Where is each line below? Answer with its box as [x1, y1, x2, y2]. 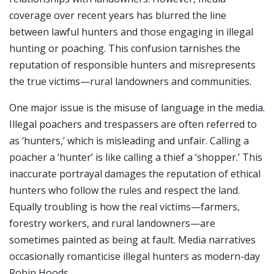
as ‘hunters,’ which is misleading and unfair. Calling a [9, 134, 249, 148]
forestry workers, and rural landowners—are [9, 217, 215, 231]
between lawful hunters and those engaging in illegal [9, 25, 253, 39]
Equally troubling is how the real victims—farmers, [9, 200, 240, 214]
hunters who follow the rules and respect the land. [9, 183, 240, 198]
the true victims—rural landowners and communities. [9, 75, 251, 89]
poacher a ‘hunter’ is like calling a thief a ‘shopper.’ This [9, 150, 262, 165]
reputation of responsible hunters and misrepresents [9, 58, 256, 72]
